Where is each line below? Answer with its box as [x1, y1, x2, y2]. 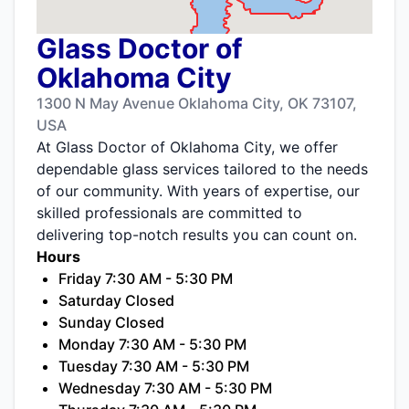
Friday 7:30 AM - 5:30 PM [58, 269, 233, 288]
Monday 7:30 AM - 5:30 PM [58, 335, 246, 354]
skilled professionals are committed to [37, 204, 302, 223]
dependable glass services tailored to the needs [37, 160, 368, 179]
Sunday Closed [58, 313, 164, 332]
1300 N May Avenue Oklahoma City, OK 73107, [37, 94, 357, 113]
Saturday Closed [58, 291, 174, 310]
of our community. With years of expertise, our [37, 182, 360, 201]
